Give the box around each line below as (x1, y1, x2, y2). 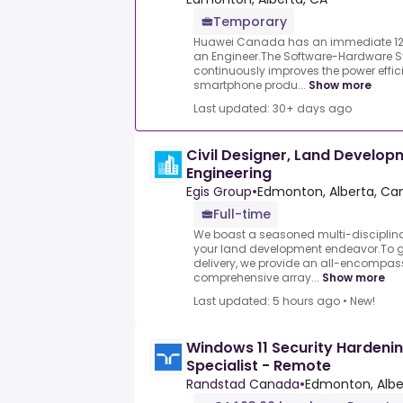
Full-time (213, 205, 271, 224)
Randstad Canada (186, 375, 300, 394)
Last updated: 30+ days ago (193, 101, 352, 117)
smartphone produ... (193, 77, 306, 94)
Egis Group (186, 183, 252, 201)
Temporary (213, 13, 287, 31)
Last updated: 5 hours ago (193, 293, 340, 309)
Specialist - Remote (186, 355, 331, 377)
